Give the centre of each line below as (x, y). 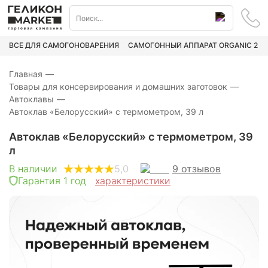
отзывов (201, 168)
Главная (26, 74)
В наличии (33, 169)
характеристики (133, 180)
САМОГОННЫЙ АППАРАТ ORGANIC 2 (193, 45)
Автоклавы (31, 99)
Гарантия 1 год (52, 180)
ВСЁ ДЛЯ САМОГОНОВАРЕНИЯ (64, 45)
